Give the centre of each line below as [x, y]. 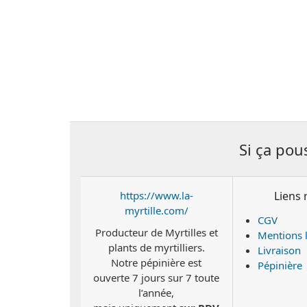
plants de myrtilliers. [156, 247]
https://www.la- [156, 195]
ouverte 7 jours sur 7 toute [157, 278]
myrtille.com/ [156, 210]
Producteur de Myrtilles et [156, 232]
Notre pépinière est [157, 262]
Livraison [279, 250]
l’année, [157, 293]
